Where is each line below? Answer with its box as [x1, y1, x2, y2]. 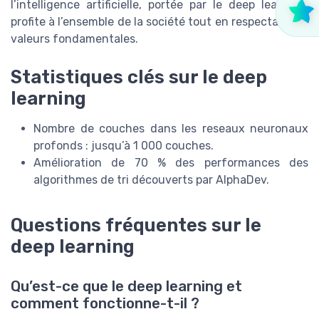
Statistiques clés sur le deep [11, 66, 267, 88]
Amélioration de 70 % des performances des [33, 156, 308, 170]
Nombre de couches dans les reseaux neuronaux [33, 122, 308, 136]
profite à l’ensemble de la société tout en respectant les [11, 15, 308, 29]
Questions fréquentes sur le [11, 214, 261, 236]
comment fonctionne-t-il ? [11, 295, 199, 313]
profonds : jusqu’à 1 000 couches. [33, 139, 214, 153]
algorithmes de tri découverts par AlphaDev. [33, 173, 269, 187]
